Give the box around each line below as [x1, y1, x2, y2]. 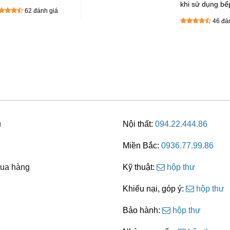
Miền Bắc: [123, 141, 161, 150]
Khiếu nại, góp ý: [123, 184, 186, 193]
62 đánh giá [25, 7, 58, 14]
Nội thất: [123, 120, 155, 128]
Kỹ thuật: [123, 163, 157, 171]
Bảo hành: [123, 206, 162, 215]
